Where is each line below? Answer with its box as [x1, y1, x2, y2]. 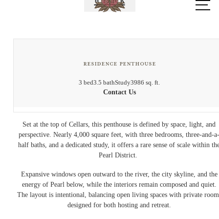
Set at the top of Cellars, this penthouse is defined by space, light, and [22, 120, 216, 129]
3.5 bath [93, 79, 115, 87]
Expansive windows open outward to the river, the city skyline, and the [21, 170, 218, 178]
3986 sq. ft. [131, 79, 160, 87]
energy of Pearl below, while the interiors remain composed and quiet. [22, 180, 217, 188]
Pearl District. [99, 151, 140, 159]
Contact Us [103, 88, 136, 96]
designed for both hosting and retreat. [67, 200, 171, 209]
